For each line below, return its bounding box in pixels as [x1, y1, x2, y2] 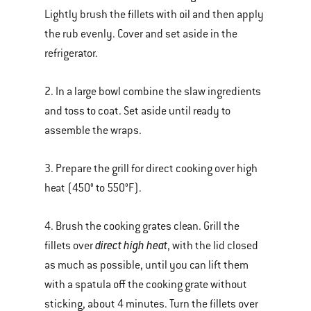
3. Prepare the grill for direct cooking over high [44, 162, 258, 176]
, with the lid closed [167, 239, 258, 253]
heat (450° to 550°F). [44, 181, 142, 195]
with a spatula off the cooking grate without [44, 278, 247, 292]
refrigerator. [44, 47, 98, 60]
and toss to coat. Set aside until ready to [44, 104, 230, 118]
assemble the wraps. [44, 124, 144, 137]
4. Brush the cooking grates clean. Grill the [44, 219, 239, 233]
